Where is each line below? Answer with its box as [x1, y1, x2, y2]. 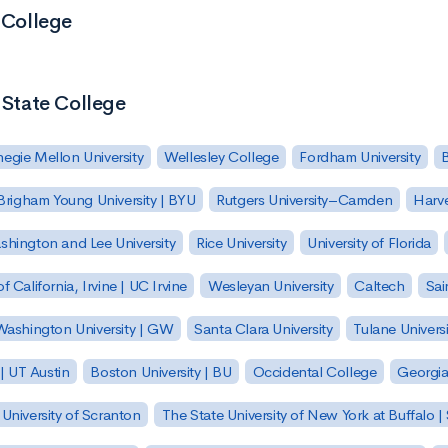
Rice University [196, 233, 287, 253]
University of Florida [307, 233, 431, 253]
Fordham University [299, 147, 421, 167]
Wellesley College [164, 147, 279, 167]
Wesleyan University [207, 276, 334, 296]
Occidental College [252, 361, 377, 381]
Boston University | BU [90, 361, 232, 381]
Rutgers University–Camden [216, 190, 393, 210]
